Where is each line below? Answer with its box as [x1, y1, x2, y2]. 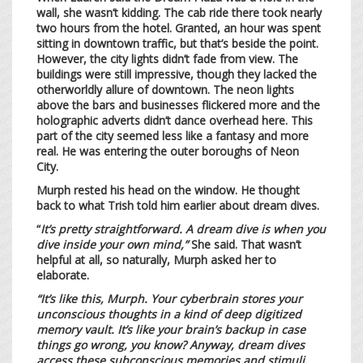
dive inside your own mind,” [36, 236, 191, 252]
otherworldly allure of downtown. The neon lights [36, 81, 294, 97]
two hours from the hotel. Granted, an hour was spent [36, 19, 321, 36]
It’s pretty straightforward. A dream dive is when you [41, 220, 326, 237]
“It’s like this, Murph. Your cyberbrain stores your [36, 290, 302, 306]
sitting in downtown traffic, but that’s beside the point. [36, 35, 318, 51]
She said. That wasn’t [191, 236, 301, 252]
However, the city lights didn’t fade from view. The [36, 50, 298, 66]
